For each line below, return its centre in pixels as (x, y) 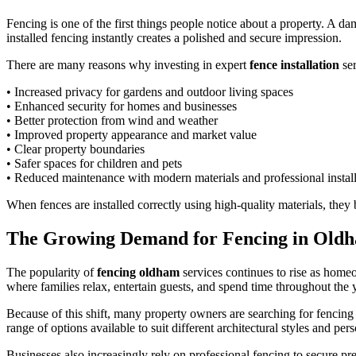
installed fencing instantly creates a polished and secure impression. (174, 38)
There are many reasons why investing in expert (128, 65)
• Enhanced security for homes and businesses (122, 106)
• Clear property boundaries (75, 149)
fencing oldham (138, 272)
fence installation (294, 65)
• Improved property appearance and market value (132, 135)
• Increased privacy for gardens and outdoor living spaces (150, 92)
